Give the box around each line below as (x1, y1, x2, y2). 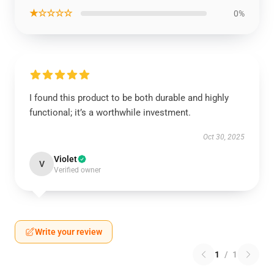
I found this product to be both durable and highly (29, 92, 229, 103)
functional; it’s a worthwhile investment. (29, 107, 191, 118)
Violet (54, 154, 77, 164)
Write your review (35, 227, 102, 237)
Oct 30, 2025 (203, 133, 245, 141)
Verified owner (54, 166, 101, 174)
